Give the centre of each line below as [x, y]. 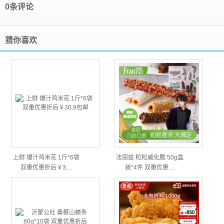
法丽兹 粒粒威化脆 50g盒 [149, 157]
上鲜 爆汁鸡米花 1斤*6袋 [46, 157]
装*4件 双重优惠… [149, 167]
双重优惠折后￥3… [46, 167]
